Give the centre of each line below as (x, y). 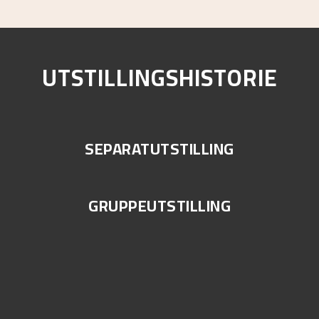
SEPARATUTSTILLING (159, 149)
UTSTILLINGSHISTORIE (159, 78)
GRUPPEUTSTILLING (159, 206)
